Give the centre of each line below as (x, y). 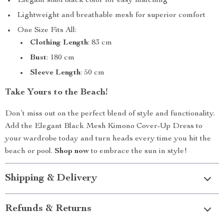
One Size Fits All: (47, 30)
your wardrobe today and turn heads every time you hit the (108, 139)
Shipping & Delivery (51, 178)
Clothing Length (59, 43)
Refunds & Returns (48, 209)
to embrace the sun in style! (138, 151)
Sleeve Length (55, 73)
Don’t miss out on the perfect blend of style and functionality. (110, 114)
